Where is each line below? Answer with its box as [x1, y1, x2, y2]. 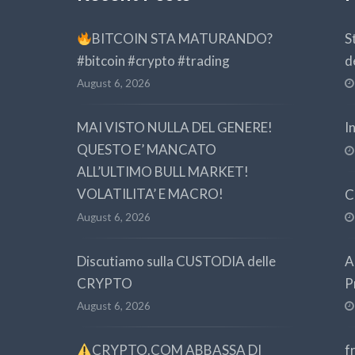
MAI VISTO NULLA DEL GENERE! [77, 119, 273, 136]
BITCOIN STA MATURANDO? [92, 29, 273, 47]
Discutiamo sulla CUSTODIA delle [77, 252, 276, 269]
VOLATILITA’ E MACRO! [77, 185, 223, 203]
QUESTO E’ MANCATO [77, 141, 216, 158]
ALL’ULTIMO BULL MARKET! [77, 163, 249, 181]
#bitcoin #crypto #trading [77, 52, 230, 69]
